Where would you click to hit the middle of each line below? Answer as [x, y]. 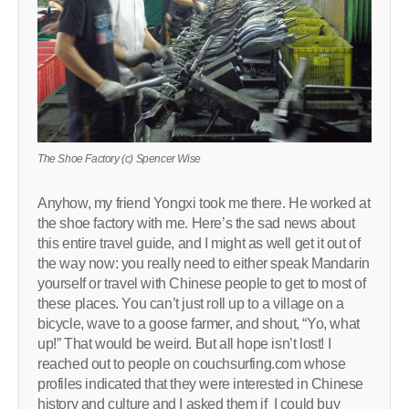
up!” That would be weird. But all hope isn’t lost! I [184, 343]
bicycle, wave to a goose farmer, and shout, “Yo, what [199, 323]
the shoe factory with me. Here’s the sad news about [196, 223]
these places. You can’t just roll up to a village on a [191, 303]
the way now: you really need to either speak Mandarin [204, 263]
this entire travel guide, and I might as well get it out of [199, 243]
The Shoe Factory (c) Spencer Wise [119, 158]
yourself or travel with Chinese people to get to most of [202, 283]
